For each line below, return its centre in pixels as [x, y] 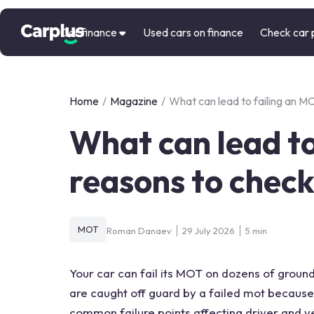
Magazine [134, 101]
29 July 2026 [209, 230]
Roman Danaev [139, 230]
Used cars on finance [193, 32]
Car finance [89, 32]
